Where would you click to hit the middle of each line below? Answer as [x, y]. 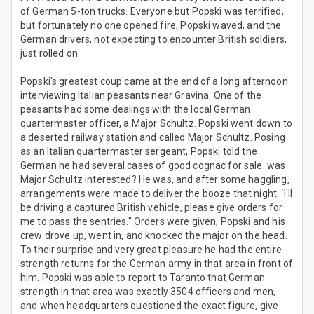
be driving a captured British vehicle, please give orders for [152, 208]
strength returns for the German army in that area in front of [157, 264]
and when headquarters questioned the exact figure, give [150, 306]
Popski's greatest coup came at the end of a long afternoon [154, 82]
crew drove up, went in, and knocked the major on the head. [154, 236]
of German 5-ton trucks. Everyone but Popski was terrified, [152, 12]
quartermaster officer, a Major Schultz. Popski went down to [156, 124]
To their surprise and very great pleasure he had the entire [151, 250]
